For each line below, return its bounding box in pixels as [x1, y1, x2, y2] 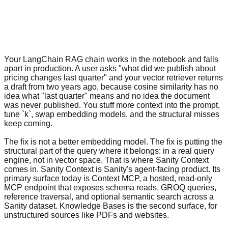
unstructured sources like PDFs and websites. [4, 210, 169, 219]
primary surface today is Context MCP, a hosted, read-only [4, 174, 212, 183]
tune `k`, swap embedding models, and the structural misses [4, 109, 219, 119]
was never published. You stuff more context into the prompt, [4, 100, 220, 109]
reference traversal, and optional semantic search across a [4, 192, 214, 201]
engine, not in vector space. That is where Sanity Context [4, 155, 209, 164]
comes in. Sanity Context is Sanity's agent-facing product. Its [4, 164, 220, 174]
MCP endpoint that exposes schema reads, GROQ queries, [4, 183, 216, 192]
